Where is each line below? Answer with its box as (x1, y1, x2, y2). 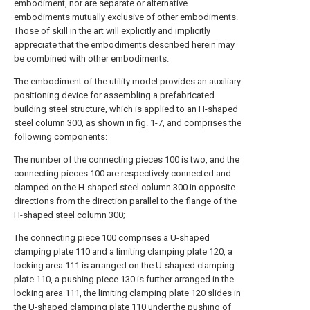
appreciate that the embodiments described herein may (14, 39, 235, 50)
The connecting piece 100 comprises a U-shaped (14, 232, 210, 243)
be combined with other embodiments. (14, 53, 169, 64)
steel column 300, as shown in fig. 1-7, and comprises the (14, 118, 241, 128)
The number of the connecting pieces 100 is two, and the (14, 154, 239, 165)
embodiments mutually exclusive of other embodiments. (14, 12, 238, 22)
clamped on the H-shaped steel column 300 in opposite (14, 182, 235, 192)
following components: (14, 131, 107, 142)
